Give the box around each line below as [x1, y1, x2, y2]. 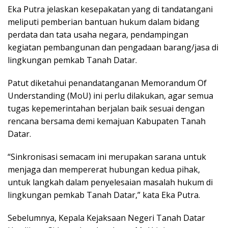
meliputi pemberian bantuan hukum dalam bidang [8, 16, 199, 27]
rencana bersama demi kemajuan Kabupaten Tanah [8, 115, 206, 127]
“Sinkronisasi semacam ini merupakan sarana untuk [8, 151, 206, 162]
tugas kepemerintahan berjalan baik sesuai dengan [8, 102, 205, 114]
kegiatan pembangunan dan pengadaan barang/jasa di [8, 41, 218, 53]
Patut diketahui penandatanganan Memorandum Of [8, 77, 207, 89]
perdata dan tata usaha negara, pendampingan [8, 28, 188, 40]
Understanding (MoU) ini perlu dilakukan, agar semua [8, 90, 213, 101]
